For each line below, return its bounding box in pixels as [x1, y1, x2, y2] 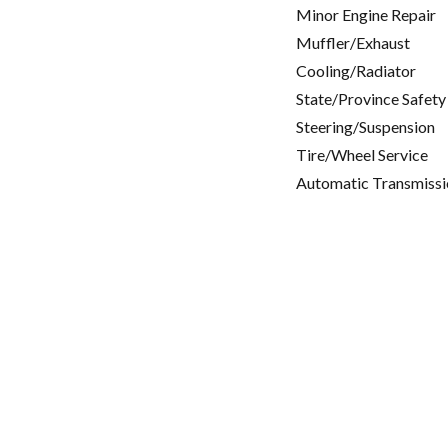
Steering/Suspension [296, 117, 435, 137]
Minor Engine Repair [296, 5, 436, 25]
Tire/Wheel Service [296, 145, 428, 165]
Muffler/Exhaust [296, 33, 410, 53]
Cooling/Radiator [296, 61, 416, 81]
